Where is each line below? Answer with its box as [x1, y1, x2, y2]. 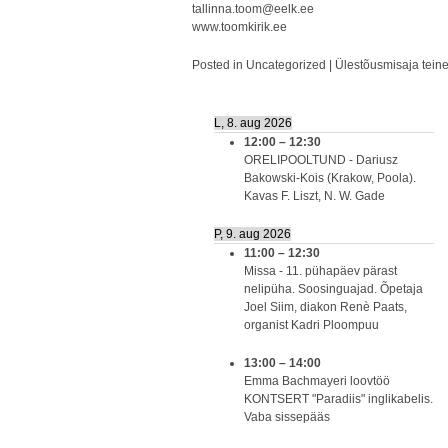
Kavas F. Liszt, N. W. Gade [244, 189, 385, 203]
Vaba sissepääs [244, 410, 330, 424]
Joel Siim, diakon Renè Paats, [244, 300, 407, 314]
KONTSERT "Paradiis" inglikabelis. [244, 392, 433, 406]
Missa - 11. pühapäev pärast [244, 264, 397, 278]
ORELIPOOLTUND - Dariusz [244, 153, 398, 167]
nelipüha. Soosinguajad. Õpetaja [244, 282, 423, 296]
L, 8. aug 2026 [214, 116, 292, 130]
